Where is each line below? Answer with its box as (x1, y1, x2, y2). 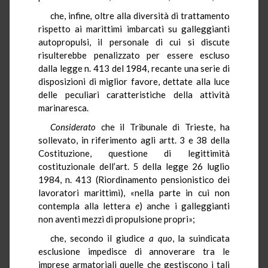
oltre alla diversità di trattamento (95, 10, 230, 21)
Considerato (50, 121, 101, 132)
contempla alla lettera (38, 200, 135, 211)
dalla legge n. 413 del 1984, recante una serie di (38, 62, 230, 74)
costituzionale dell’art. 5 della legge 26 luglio (38, 160, 230, 172)
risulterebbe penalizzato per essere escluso (38, 49, 230, 60)
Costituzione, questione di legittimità (38, 147, 230, 159)
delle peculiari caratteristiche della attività (38, 89, 230, 100)
